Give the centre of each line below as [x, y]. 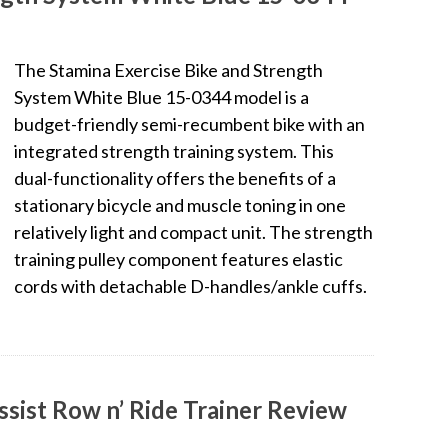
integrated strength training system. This [174, 150]
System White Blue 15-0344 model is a [161, 96]
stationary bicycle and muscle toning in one [180, 204]
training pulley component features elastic [178, 258]
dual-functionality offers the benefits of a [175, 177]
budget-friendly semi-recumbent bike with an [189, 123]
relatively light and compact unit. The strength [193, 231]
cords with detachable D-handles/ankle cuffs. [190, 285]
